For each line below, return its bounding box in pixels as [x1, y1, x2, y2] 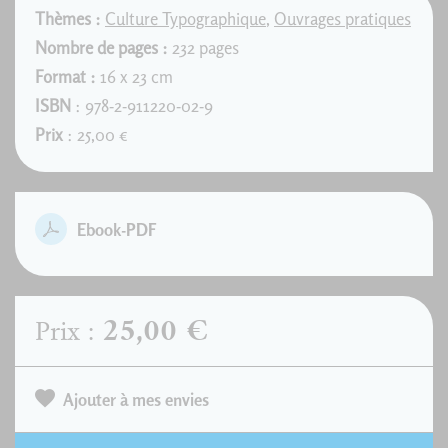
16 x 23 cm [96, 66, 173, 87]
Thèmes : [35, 8, 101, 29]
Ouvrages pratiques [274, 8, 411, 29]
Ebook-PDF [77, 219, 157, 240]
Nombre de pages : [35, 37, 168, 58]
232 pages [168, 37, 239, 58]
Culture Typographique [105, 8, 266, 29]
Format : [35, 66, 96, 87]
